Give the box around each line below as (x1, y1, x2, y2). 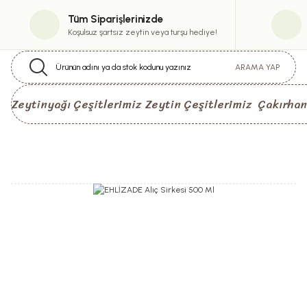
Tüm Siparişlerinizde (67, 12, 163, 25)
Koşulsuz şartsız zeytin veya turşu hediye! (67, 27, 217, 37)
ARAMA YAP (235, 62, 280, 72)
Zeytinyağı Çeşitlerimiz (11, 93, 141, 114)
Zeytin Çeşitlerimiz (145, 93, 251, 114)
